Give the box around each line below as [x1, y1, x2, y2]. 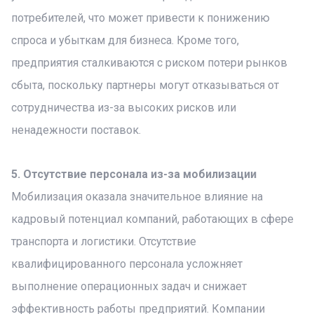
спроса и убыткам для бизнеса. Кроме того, [11, 34, 239, 47]
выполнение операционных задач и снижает [11, 280, 247, 293]
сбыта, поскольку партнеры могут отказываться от [11, 78, 279, 92]
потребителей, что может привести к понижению [11, 11, 270, 25]
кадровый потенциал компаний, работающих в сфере [11, 212, 294, 226]
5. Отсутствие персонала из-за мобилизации [11, 168, 257, 181]
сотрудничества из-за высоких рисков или [11, 101, 236, 114]
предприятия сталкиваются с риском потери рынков [11, 56, 287, 69]
